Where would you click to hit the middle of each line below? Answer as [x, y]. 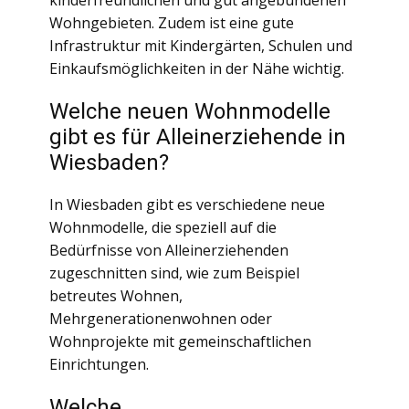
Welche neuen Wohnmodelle [190, 111]
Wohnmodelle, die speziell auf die [163, 227]
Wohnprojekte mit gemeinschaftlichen [180, 341]
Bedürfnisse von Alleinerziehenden [169, 250]
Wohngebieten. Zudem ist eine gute [172, 23]
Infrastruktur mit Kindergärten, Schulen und [201, 46]
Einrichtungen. [99, 364]
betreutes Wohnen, [116, 296]
